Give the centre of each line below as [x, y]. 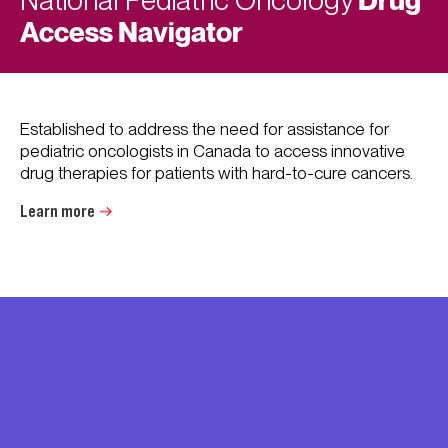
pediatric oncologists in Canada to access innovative [212, 151]
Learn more [57, 211]
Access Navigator [131, 31]
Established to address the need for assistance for [204, 129]
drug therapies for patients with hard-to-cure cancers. [216, 173]
